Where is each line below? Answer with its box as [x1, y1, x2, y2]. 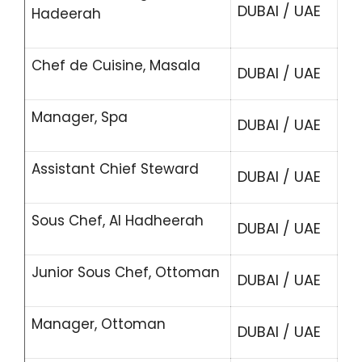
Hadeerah [32, 4, 101, 23]
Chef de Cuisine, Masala [32, 56, 200, 75]
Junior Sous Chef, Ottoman [32, 263, 220, 282]
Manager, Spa [32, 107, 128, 127]
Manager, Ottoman [32, 314, 166, 334]
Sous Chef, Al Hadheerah [32, 211, 204, 230]
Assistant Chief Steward [32, 159, 199, 179]
